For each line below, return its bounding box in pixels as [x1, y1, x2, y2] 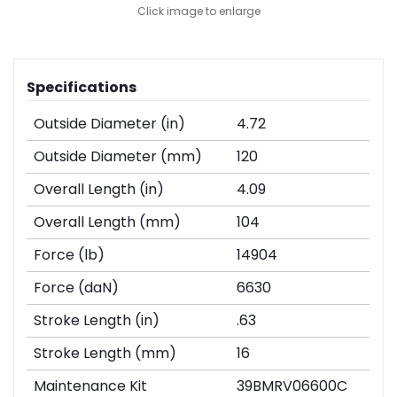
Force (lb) [34, 245, 105, 266]
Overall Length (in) [34, 179, 165, 200]
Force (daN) [34, 277, 120, 299]
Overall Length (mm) [34, 212, 182, 233]
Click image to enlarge [136, 4, 261, 19]
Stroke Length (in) [34, 310, 160, 331]
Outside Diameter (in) [34, 113, 186, 135]
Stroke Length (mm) [34, 343, 177, 364]
